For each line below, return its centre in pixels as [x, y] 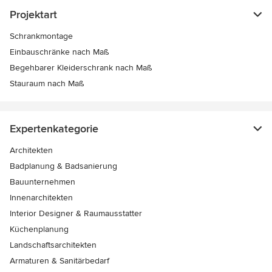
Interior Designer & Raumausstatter [76, 214]
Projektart [33, 15]
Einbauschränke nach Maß [59, 52]
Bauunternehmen [42, 182]
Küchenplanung [39, 229]
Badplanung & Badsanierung [63, 166]
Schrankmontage [41, 36]
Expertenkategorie [54, 129]
